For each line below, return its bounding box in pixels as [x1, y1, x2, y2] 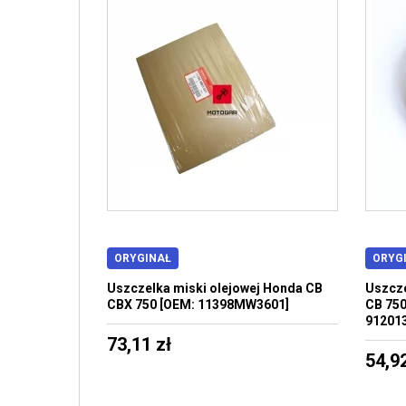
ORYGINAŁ [114, 252, 171, 265]
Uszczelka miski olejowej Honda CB [107, 281, 323, 295]
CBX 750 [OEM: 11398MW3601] [107, 297, 289, 312]
